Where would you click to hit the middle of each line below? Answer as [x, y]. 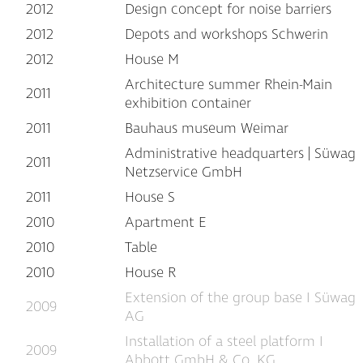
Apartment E [166, 222]
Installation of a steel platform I [224, 342]
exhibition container [188, 103]
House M [152, 60]
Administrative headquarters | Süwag [240, 154]
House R [150, 273]
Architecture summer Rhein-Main [228, 85]
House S [150, 197]
